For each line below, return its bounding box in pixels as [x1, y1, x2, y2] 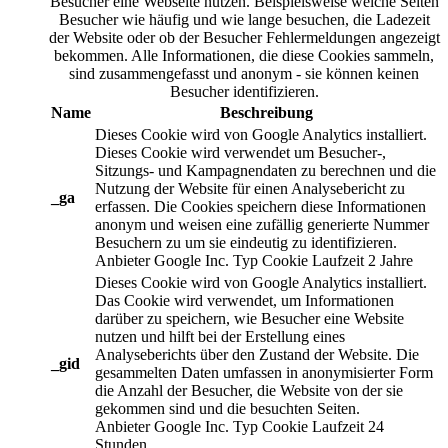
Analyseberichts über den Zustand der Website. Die [95, 345, 419, 363]
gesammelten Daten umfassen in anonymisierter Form [95, 363, 433, 381]
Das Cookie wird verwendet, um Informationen [95, 291, 394, 309]
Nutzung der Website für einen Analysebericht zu [95, 179, 405, 197]
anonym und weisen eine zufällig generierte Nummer [95, 215, 429, 233]
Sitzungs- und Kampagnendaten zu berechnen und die [95, 161, 436, 179]
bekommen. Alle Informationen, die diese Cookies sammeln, [54, 46, 434, 64]
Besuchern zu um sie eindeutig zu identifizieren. [95, 233, 397, 251]
